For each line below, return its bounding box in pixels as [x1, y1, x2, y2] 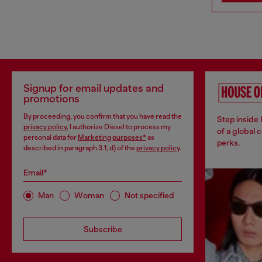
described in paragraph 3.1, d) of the [23, 143, 136, 152]
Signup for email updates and [23, 82, 164, 94]
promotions [23, 92, 80, 105]
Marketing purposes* [78, 133, 146, 142]
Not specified [125, 191, 174, 201]
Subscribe [83, 224, 122, 234]
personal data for [23, 133, 78, 142]
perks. [217, 137, 240, 147]
